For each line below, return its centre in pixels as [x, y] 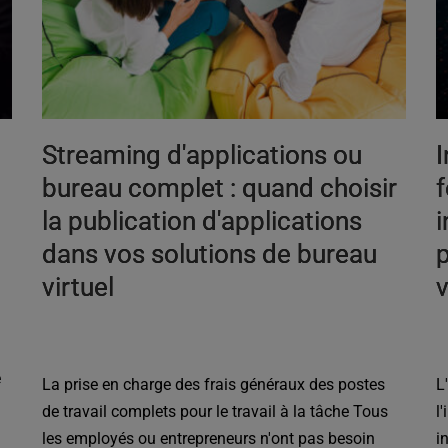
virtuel [78, 287]
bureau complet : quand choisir [220, 188]
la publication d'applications [202, 221]
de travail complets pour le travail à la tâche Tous [215, 412]
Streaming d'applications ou [202, 155]
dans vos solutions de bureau [210, 254]
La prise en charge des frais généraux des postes [214, 385]
